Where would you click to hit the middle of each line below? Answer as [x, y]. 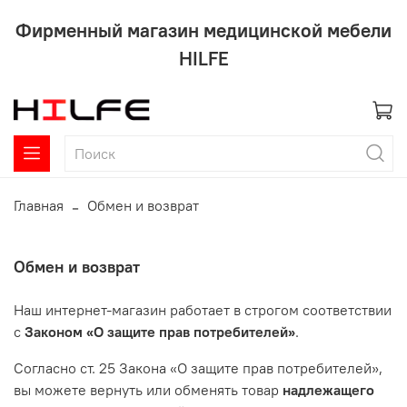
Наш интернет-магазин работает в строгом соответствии [203, 309]
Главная [39, 205]
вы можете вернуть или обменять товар [148, 389]
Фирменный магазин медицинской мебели [203, 30]
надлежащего [328, 389]
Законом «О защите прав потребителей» [160, 331]
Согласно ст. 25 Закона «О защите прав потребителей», [198, 367]
